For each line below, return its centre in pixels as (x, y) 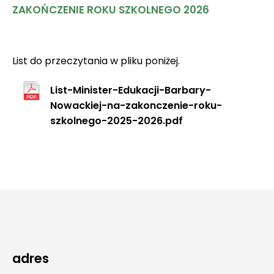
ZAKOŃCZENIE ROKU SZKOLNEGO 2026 (111, 10)
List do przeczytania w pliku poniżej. (97, 61)
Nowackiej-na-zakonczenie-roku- (136, 106)
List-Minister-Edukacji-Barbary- (131, 91)
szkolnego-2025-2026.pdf (117, 121)
